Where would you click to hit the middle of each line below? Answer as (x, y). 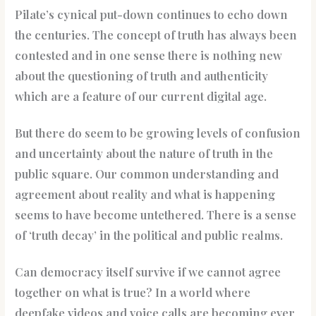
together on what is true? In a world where (133, 292)
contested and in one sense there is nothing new (149, 55)
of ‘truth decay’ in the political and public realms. (149, 235)
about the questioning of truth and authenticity (142, 75)
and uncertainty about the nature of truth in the (144, 153)
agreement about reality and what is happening (145, 194)
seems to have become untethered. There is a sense (156, 214)
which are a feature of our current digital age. (141, 96)
